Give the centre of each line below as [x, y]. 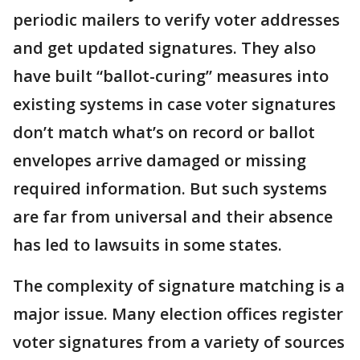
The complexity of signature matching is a [179, 286]
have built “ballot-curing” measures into [171, 76]
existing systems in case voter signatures [174, 104]
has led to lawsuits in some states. [147, 245]
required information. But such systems [170, 188]
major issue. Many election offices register [178, 314]
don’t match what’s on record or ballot [164, 132]
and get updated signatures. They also [164, 48]
